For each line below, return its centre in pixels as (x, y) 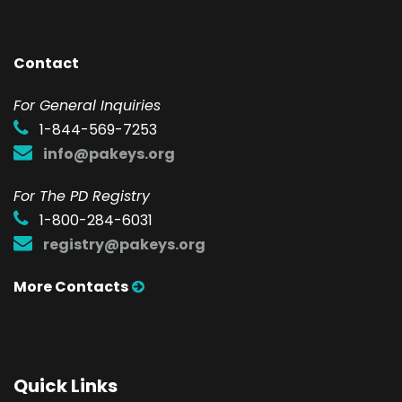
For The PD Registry (82, 196)
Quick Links (66, 385)
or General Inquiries (91, 105)
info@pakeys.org (109, 153)
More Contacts (71, 286)
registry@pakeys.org (124, 244)
